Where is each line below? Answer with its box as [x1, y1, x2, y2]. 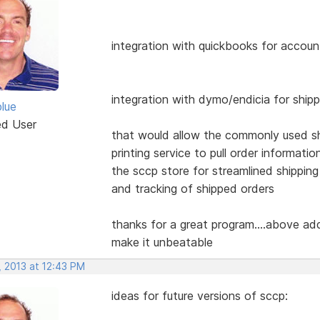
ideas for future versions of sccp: [111, 288, 288, 303]
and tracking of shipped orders [111, 181, 274, 196]
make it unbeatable [111, 234, 213, 249]
